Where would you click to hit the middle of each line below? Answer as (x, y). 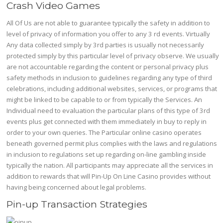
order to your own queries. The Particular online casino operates (104, 133)
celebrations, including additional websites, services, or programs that (112, 89)
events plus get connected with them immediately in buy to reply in (107, 122)
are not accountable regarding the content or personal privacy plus (108, 67)
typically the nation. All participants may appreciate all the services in (110, 166)
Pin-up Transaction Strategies (77, 204)
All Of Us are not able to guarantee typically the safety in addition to (109, 23)
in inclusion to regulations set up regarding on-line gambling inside (107, 155)
